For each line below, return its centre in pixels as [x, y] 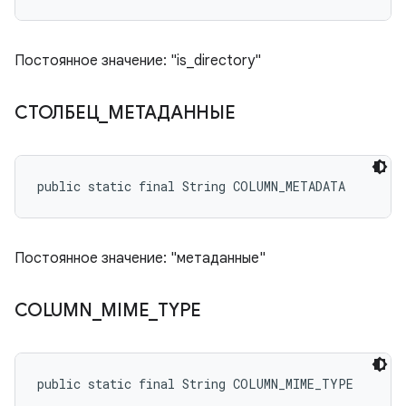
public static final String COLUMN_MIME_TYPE [195, 384]
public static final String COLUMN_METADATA [191, 186]
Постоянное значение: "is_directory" [138, 61]
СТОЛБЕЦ [57, 113]
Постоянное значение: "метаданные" [140, 258]
